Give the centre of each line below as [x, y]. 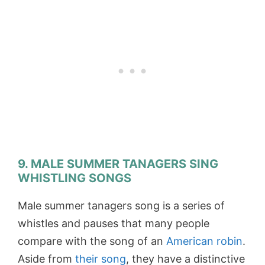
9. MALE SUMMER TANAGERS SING [118, 164]
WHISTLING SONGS [75, 178]
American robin [204, 241]
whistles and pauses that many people [114, 223]
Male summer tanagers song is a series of [121, 205]
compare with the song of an [92, 241]
